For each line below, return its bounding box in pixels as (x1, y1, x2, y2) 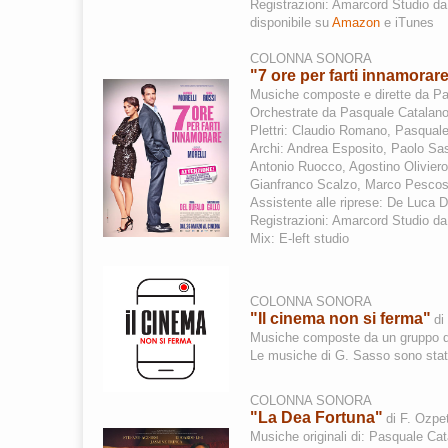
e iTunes (380, 15, 434, 30)
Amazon (332, 15, 380, 30)
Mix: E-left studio (250, 231, 349, 246)
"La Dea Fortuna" (250, 409, 383, 426)
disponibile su (250, 15, 332, 30)
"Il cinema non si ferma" (250, 310, 431, 327)
